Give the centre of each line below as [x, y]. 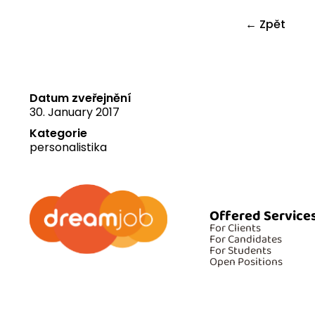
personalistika [68, 148]
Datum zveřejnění [81, 98]
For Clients [235, 229]
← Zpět [265, 24]
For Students [240, 251]
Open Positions [246, 262]
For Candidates [246, 240]
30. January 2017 [75, 112]
